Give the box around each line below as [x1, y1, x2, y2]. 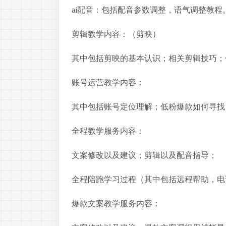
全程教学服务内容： [72, 127, 144, 135]
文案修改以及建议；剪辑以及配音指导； [72, 151, 217, 159]
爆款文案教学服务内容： [72, 199, 160, 208]
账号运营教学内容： [72, 78, 144, 87]
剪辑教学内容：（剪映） [72, 30, 160, 38]
